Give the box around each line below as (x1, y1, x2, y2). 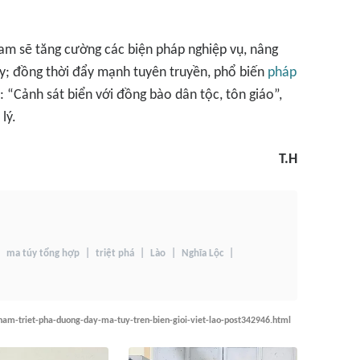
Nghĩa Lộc (182, 248, 223, 259)
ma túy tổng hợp (6, 248, 80, 259)
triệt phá (96, 248, 134, 259)
